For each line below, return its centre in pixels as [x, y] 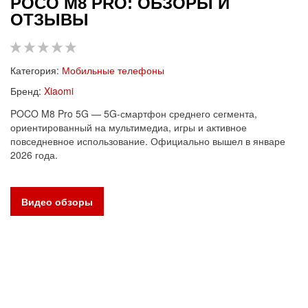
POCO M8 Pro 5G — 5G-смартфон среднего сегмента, [134, 113]
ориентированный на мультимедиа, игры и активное [129, 127]
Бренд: [26, 90]
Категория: [35, 70]
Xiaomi [59, 90]
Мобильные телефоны [113, 70]
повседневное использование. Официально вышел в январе [148, 141]
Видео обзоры [57, 201]
